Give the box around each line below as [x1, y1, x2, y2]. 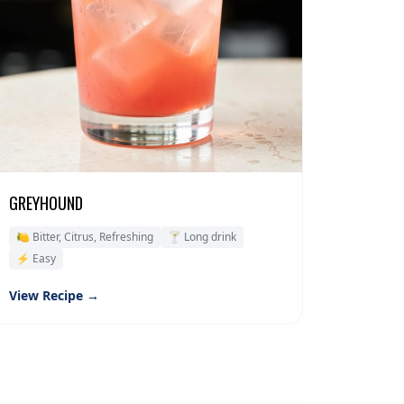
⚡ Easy [16, 251, 57, 267]
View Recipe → [9, 287, 100, 305]
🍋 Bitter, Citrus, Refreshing [16, 229, 154, 245]
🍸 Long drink [168, 229, 237, 245]
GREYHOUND [9, 191, 84, 216]
